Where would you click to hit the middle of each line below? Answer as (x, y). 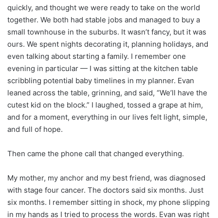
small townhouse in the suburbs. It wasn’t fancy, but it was (107, 32)
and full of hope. (35, 129)
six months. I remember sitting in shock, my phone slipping (109, 202)
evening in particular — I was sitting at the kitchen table (103, 68)
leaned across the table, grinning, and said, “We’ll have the (107, 92)
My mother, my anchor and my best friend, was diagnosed (106, 178)
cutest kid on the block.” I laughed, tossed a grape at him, (105, 105)
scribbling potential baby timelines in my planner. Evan (101, 80)
